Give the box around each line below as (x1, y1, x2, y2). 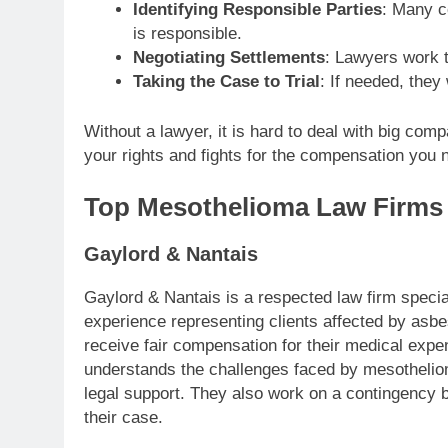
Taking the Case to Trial (132, 72, 320, 92)
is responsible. (132, 24, 242, 44)
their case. (84, 408, 163, 428)
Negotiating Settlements (132, 48, 325, 68)
